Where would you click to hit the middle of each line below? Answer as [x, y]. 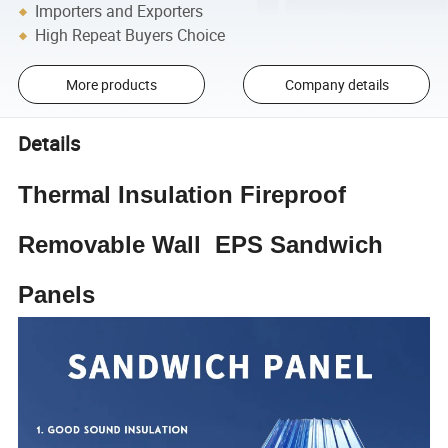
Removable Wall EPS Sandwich [201, 245]
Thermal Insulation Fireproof [182, 195]
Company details [336, 85]
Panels [57, 295]
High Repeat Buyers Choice [130, 35]
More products [111, 85]
